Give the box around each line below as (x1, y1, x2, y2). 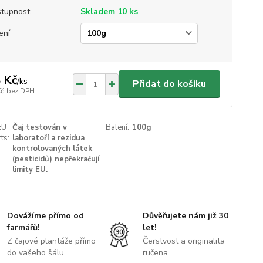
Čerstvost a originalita (142, 235, 225, 247)
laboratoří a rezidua (12, 133, 85, 143)
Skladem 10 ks (80, 6, 138, 17)
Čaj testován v (12, 122, 67, 133)
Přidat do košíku (132, 77, 206, 90)
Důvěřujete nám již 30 (142, 210, 228, 221)
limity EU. (12, 164, 48, 175)
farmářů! (7, 222, 41, 233)
